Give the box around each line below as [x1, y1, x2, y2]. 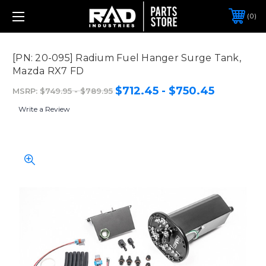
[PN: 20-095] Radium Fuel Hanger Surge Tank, [12, 52, 241, 64]
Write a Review [18, 104, 70, 113]
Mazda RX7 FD [12, 65, 84, 77]
